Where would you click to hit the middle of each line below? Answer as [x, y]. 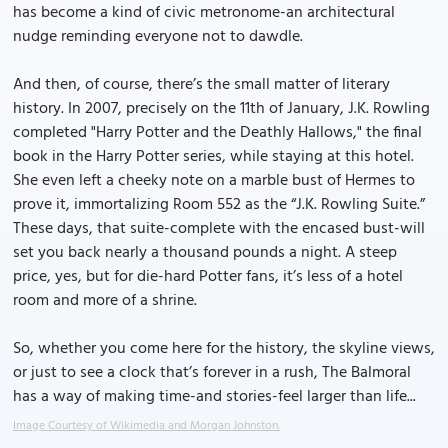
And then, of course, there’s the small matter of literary [201, 85]
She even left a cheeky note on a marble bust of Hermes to [214, 181]
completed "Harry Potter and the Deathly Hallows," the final [217, 133]
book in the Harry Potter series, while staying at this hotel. [213, 157]
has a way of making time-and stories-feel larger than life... [214, 397]
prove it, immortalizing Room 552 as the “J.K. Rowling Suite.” [219, 205]
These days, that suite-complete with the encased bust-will [219, 229]
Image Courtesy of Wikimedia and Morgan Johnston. [146, 426]
